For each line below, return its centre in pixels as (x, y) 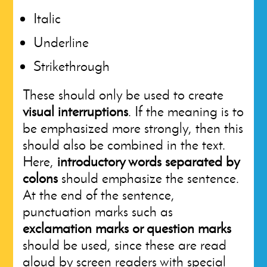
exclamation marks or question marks (127, 228)
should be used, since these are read (125, 245)
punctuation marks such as (98, 211)
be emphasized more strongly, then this (133, 128)
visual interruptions (76, 111)
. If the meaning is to (186, 111)
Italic (47, 18)
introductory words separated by (149, 161)
